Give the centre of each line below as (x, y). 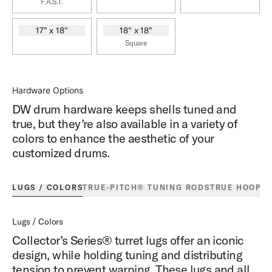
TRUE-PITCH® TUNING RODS (146, 188)
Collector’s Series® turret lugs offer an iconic (128, 240)
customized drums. (61, 153)
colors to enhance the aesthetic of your (113, 138)
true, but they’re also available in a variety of (125, 124)
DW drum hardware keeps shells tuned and (124, 109)
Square (136, 43)
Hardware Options (48, 90)
